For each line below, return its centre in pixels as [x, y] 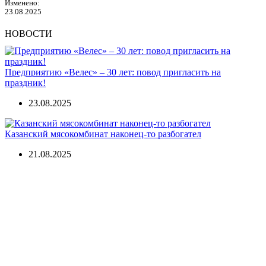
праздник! [25, 83]
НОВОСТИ [28, 33]
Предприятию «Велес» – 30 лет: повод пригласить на [113, 72]
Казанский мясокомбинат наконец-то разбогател [103, 134]
